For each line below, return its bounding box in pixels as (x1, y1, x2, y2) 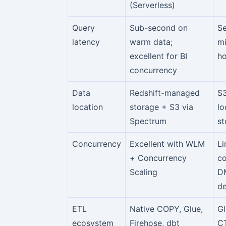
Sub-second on (130, 22, 188, 33)
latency (72, 36, 100, 47)
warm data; (130, 36, 173, 47)
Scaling (130, 166, 157, 177)
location (72, 101, 103, 112)
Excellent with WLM (130, 138, 205, 149)
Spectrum (130, 116, 166, 126)
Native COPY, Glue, (130, 203, 203, 214)
